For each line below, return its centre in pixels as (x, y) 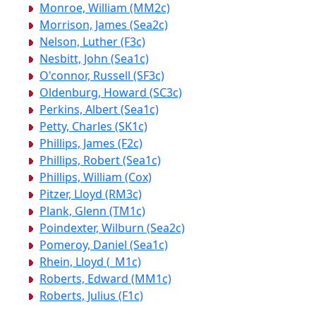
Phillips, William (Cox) (96, 177)
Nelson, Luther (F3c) (92, 42)
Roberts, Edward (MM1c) (105, 279)
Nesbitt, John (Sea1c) (94, 59)
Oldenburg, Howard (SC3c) (111, 93)
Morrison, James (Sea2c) (104, 25)
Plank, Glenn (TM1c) (92, 211)
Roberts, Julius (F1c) (91, 296)
